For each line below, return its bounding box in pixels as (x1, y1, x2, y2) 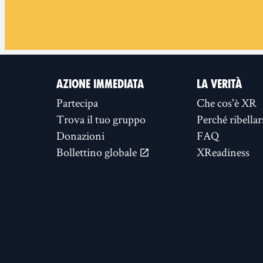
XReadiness (197, 144, 249, 160)
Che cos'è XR (197, 95, 257, 110)
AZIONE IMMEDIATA (56, 77, 144, 91)
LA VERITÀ (197, 77, 242, 91)
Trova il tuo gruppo (56, 112, 146, 127)
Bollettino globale (56, 144, 139, 160)
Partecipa (56, 95, 98, 110)
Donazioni (56, 128, 104, 143)
